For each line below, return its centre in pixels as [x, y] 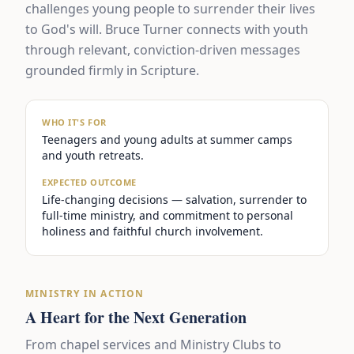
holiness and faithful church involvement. [153, 231]
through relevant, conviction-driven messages [163, 50]
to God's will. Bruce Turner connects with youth [167, 29]
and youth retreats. [93, 155]
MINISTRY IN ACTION [85, 294]
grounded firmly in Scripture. [112, 70]
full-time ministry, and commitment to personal [168, 215]
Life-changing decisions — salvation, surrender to [174, 200]
